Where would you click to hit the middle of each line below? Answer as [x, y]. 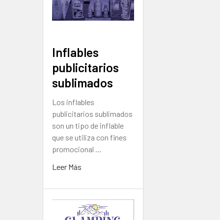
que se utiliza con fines [89, 137]
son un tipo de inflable [88, 126]
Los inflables [73, 102]
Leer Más [67, 167]
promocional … [77, 149]
